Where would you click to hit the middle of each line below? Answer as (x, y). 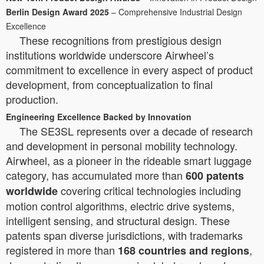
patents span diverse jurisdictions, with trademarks (124, 235)
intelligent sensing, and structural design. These (118, 220)
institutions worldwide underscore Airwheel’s (110, 55)
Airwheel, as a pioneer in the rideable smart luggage (129, 160)
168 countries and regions (184, 250)
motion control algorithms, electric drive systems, (120, 205)
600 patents (215, 175)
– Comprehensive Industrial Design (176, 11)
